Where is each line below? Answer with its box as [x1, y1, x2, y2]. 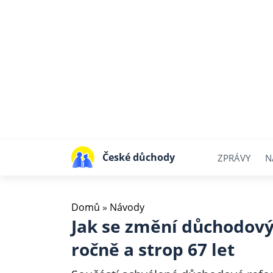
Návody [110, 200, 144, 214]
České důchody [102, 150, 175, 164]
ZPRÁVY [218, 151, 250, 164]
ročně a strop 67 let [71, 238, 235, 261]
